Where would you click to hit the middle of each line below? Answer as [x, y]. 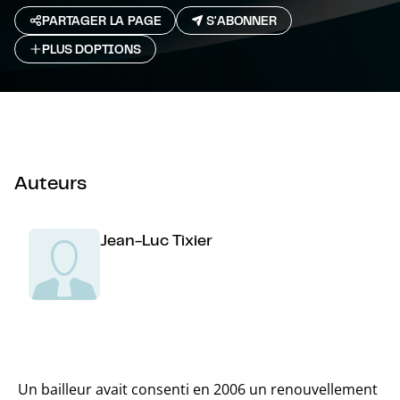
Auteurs [50, 182]
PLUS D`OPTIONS [92, 49]
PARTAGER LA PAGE [102, 21]
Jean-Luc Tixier [156, 239]
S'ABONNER [242, 21]
